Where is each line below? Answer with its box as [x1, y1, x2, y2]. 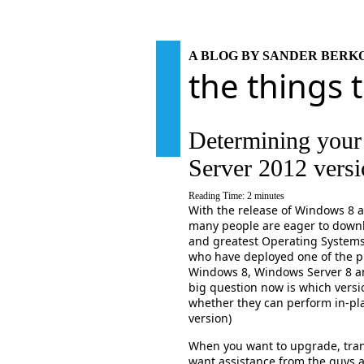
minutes [254, 190, 284, 201]
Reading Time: [188, 190, 247, 201]
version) [188, 310, 232, 326]
